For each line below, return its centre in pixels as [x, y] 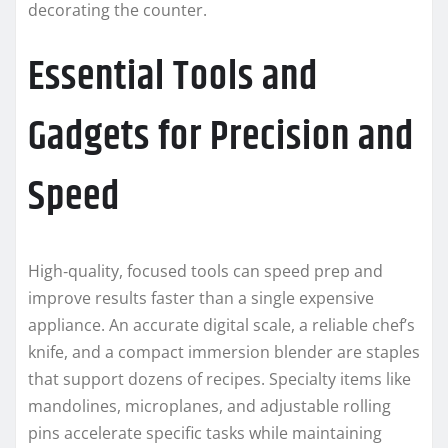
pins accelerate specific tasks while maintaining [205, 432]
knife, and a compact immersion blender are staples [224, 351]
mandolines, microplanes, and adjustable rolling [209, 405]
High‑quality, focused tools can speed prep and [205, 270]
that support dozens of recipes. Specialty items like [219, 378]
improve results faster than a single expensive [201, 297]
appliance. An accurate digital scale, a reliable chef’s [221, 324]
